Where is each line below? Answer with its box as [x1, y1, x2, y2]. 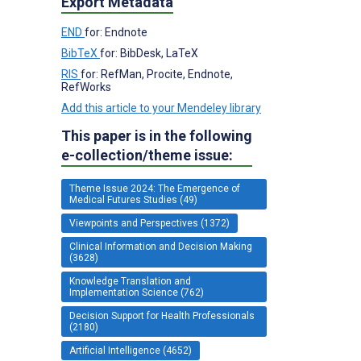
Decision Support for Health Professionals [69, 309, 255, 322]
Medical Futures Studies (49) [69, 193, 197, 205]
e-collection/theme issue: [61, 146, 233, 164]
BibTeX [61, 46, 100, 60]
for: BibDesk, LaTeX [100, 46, 198, 60]
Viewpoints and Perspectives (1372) [69, 217, 230, 229]
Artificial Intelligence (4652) [69, 344, 192, 356]
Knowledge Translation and [69, 275, 191, 287]
